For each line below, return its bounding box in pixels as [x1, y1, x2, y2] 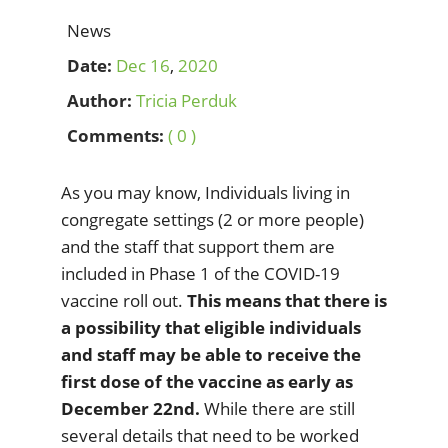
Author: [67, 89, 132, 113]
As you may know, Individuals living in [61, 181, 350, 205]
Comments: [67, 124, 164, 148]
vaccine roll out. [61, 289, 187, 313]
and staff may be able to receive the [61, 343, 361, 367]
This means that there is [187, 289, 387, 313]
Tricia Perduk [136, 89, 237, 113]
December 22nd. [61, 397, 200, 421]
